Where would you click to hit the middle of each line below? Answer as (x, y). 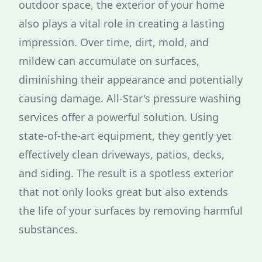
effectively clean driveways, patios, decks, (122, 154)
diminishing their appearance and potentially (131, 80)
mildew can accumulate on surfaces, (109, 61)
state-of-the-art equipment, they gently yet (125, 136)
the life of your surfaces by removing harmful (131, 211)
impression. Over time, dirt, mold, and (114, 42)
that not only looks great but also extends (123, 192)
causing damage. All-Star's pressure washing (130, 98)
